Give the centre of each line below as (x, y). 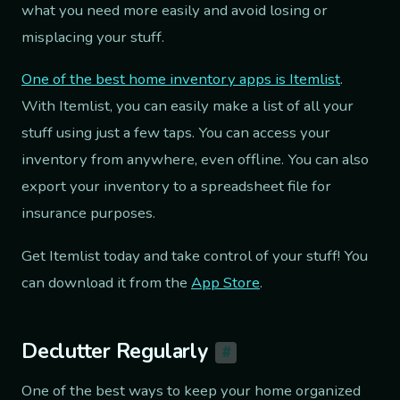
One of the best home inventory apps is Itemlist (181, 79)
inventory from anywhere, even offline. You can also (195, 160)
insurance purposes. (88, 213)
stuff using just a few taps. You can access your (176, 133)
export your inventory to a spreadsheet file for (176, 187)
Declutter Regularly (115, 351)
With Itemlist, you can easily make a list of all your (187, 106)
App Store (225, 282)
